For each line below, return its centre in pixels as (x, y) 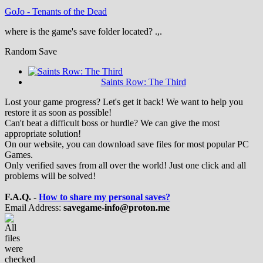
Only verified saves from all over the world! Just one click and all (125, 165)
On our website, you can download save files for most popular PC (127, 144)
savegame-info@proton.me (117, 207)
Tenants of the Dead (70, 11)
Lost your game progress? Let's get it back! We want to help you (124, 102)
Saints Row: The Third (143, 82)
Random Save (31, 51)
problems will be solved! (50, 176)
